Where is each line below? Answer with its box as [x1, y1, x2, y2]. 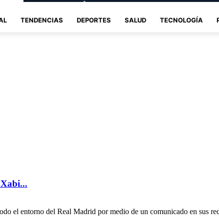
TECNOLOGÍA [160, 16, 203, 24]
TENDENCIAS [21, 16, 63, 24]
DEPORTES [77, 16, 111, 24]
